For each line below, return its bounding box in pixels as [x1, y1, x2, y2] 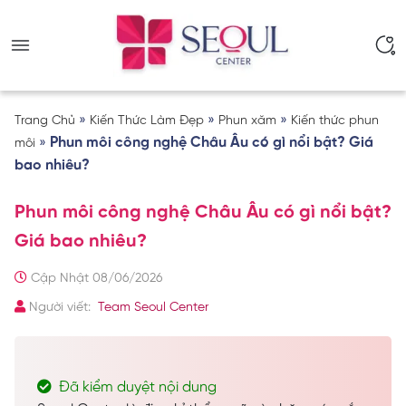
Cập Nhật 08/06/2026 [27, 272, 162, 285]
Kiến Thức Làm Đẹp [90, 114, 204, 128]
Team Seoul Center [98, 301, 209, 314]
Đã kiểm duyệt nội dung [59, 380, 217, 395]
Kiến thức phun [291, 114, 379, 128]
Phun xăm [218, 114, 276, 128]
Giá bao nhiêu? [14, 232, 147, 251]
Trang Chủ [14, 114, 75, 128]
